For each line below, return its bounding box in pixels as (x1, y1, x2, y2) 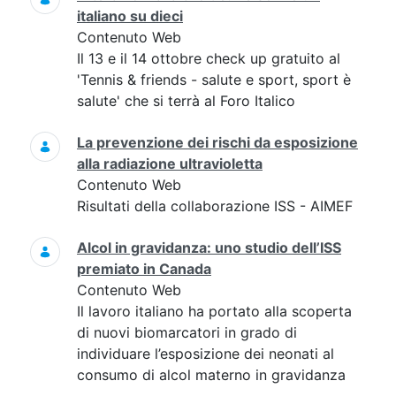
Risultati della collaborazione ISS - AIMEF (77, 197, 353, 215)
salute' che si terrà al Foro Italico (77, 92, 295, 110)
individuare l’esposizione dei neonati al (77, 345, 334, 362)
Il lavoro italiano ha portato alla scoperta (77, 302, 352, 320)
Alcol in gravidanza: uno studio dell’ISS (77, 239, 341, 256)
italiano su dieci (77, 7, 183, 25)
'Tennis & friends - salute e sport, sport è (77, 71, 351, 88)
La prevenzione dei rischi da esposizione (77, 133, 358, 151)
